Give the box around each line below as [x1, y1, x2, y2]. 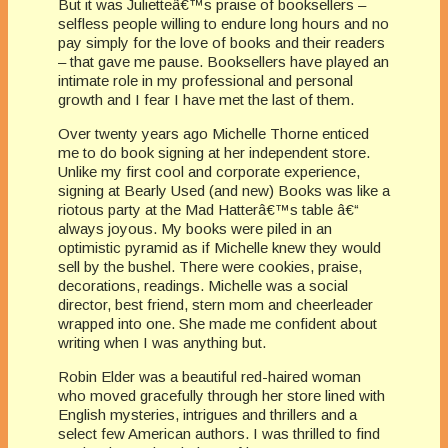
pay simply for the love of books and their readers [58, 33, 385, 51]
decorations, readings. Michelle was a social [58, 276, 348, 294]
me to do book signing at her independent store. [58, 143, 370, 161]
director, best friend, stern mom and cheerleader [58, 295, 373, 313]
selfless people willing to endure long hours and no [58, 14, 389, 32]
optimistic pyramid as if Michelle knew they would [58, 238, 381, 256]
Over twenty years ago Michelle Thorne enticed [58, 124, 369, 142]
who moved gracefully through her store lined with [58, 386, 385, 404]
